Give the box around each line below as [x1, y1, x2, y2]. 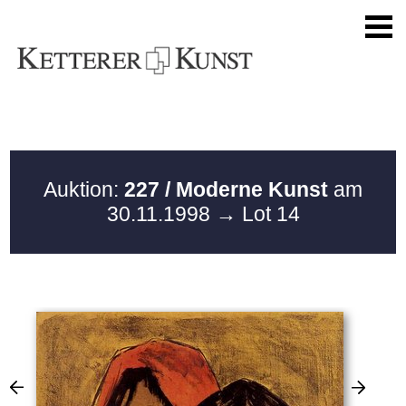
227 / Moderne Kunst [124, 178, 328, 201]
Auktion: [43, 178, 124, 201]
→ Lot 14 [215, 202, 300, 226]
